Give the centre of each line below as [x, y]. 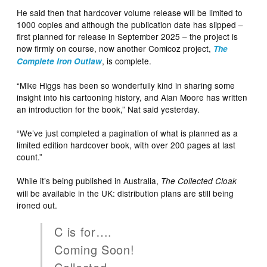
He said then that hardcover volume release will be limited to [130, 12]
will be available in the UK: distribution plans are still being [125, 193]
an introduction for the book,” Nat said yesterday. [108, 109]
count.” [30, 156]
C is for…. [83, 231]
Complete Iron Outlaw [60, 61]
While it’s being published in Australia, [89, 180]
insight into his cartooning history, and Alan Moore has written [132, 97]
